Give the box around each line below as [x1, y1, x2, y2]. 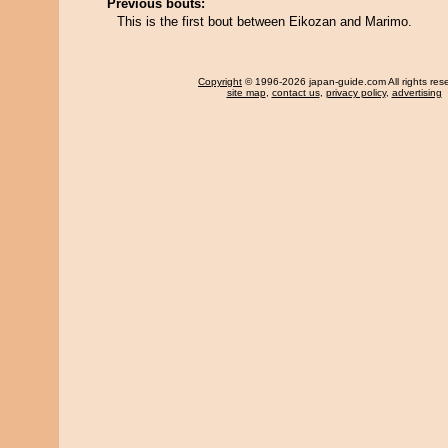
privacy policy [325, 87, 386, 98]
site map [226, 87, 266, 98]
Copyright [198, 76, 242, 87]
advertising [391, 87, 442, 98]
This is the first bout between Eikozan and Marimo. [117, 14, 412, 29]
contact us [271, 87, 320, 98]
